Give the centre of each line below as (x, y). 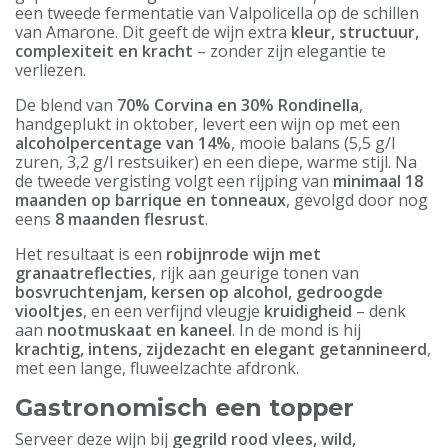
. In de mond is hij (296, 330)
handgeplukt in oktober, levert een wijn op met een (207, 124)
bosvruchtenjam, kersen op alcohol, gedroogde (199, 292)
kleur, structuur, (355, 32)
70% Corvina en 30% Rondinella (238, 105)
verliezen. (50, 70)
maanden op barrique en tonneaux (150, 200)
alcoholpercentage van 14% (123, 143)
